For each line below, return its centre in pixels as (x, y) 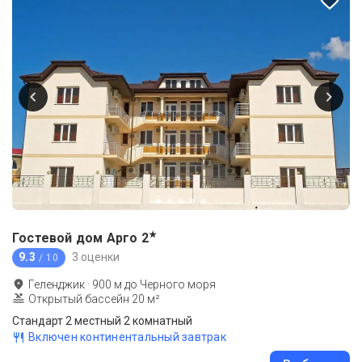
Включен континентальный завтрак (127, 337)
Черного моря (178, 284)
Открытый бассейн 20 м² (94, 299)
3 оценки (95, 257)
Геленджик (57, 284)
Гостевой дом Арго (75, 238)
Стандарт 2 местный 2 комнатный (102, 320)
